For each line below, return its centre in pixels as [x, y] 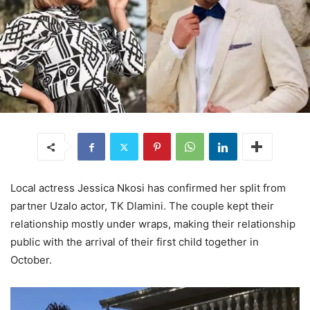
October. [31, 260]
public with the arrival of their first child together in [135, 242]
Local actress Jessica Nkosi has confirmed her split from [148, 188]
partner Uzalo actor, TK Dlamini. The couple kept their [142, 206]
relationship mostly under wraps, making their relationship [153, 224]
